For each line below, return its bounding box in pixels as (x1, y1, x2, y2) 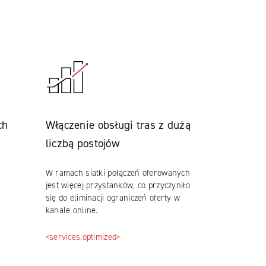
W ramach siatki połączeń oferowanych (45, 167, 191, 179)
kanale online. (45, 204, 98, 216)
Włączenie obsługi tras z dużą (45, 118, 191, 132)
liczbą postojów (45, 136, 120, 151)
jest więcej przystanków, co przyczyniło (45, 179, 190, 191)
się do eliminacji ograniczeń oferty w (45, 192, 180, 204)
